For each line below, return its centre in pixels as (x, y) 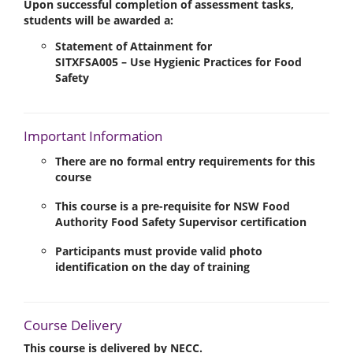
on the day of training (189, 267)
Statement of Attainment (124, 46)
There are (82, 162)
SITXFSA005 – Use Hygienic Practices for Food (178, 62)
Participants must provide (128, 251)
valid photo (231, 251)
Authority (83, 222)
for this (294, 162)
